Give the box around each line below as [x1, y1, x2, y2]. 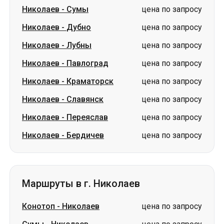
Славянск [66, 32, 103, 41]
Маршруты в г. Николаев [22, 115, 140, 127]
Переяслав [66, 50, 108, 59]
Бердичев [66, 68, 104, 77]
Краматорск [66, 14, 113, 23]
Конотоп [22, 139, 55, 148]
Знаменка [22, 193, 60, 202]
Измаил [22, 211, 51, 220]
